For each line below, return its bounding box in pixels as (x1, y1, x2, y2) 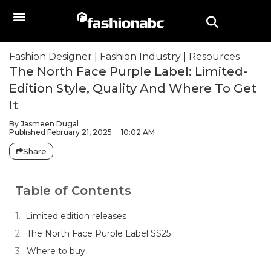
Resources (189, 51, 240, 62)
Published (9, 128, 45, 137)
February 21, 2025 (47, 128, 112, 137)
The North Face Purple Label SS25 (27, 228, 171, 239)
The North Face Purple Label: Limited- (9, 64, 247, 79)
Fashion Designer (9, 51, 92, 62)
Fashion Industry (100, 51, 181, 62)
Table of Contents (15, 183, 131, 198)
